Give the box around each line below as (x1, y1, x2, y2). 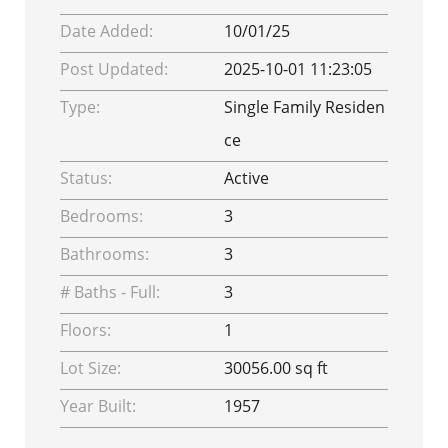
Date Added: (60, 20, 153, 42)
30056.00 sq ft (224, 357, 328, 379)
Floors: (60, 319, 111, 341)
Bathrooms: (60, 243, 149, 265)
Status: (60, 167, 112, 189)
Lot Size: (60, 357, 121, 379)
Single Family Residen (224, 96, 385, 118)
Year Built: (60, 395, 136, 417)
